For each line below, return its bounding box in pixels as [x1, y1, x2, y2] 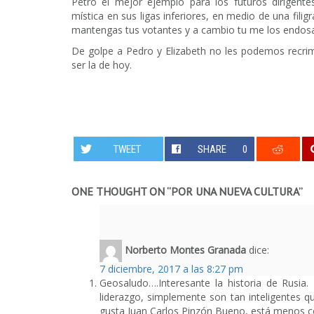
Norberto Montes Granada [125, 243, 246, 257]
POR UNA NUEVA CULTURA [171, 184, 299, 198]
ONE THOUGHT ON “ [71, 184, 171, 198]
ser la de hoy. [71, 57, 132, 71]
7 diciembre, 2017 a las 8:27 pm [100, 261, 243, 275]
